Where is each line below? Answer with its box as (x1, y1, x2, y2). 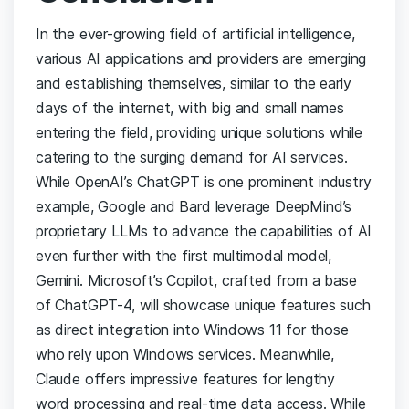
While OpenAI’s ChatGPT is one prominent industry (36, 173, 372, 192)
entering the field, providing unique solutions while (36, 123, 362, 142)
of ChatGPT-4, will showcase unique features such (36, 296, 371, 315)
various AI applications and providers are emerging (36, 49, 367, 68)
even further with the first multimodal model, (36, 246, 332, 266)
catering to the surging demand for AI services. (36, 148, 348, 167)
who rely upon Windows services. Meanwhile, (36, 345, 334, 364)
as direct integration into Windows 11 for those (36, 320, 349, 340)
